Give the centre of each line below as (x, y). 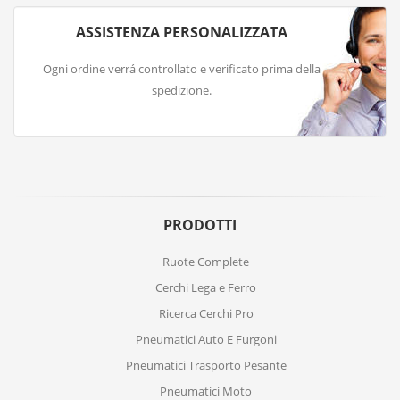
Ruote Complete (206, 262)
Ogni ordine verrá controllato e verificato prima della (182, 69)
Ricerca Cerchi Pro (206, 313)
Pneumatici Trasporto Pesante (206, 365)
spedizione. (182, 90)
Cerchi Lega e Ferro (206, 287)
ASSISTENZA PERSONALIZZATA (182, 32)
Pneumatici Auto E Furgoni (206, 339)
